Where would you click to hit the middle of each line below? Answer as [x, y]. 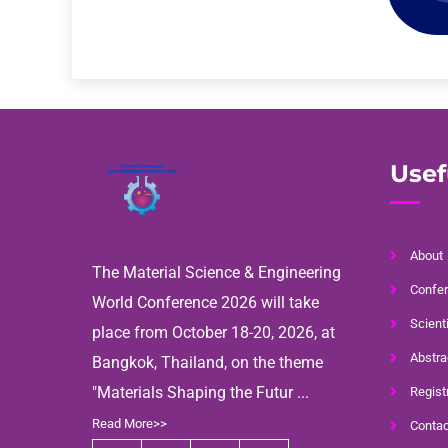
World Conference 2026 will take [205, 302]
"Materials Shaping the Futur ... [200, 392]
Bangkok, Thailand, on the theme [207, 362]
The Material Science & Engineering [216, 272]
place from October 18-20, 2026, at [213, 332]
